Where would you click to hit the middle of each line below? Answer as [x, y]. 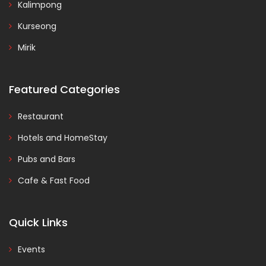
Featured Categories [64, 89]
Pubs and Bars [47, 159]
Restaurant [41, 116]
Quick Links [38, 222]
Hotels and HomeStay [63, 138]
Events [31, 249]
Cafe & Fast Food [54, 180]
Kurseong [37, 26]
